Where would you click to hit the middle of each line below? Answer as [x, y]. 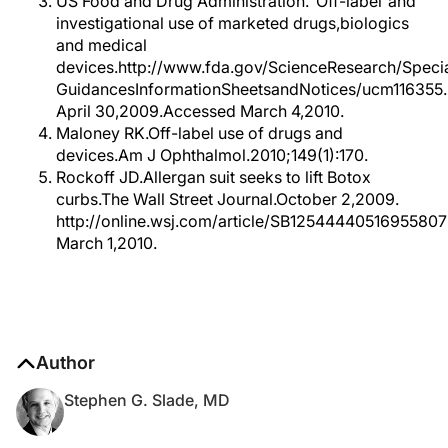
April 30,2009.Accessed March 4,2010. [200, 111]
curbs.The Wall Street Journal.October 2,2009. [227, 199]
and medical [101, 45]
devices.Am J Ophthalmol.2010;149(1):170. [212, 155]
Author [65, 362]
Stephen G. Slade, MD [147, 400]
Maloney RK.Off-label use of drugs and [199, 133]
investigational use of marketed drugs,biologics [232, 23]
